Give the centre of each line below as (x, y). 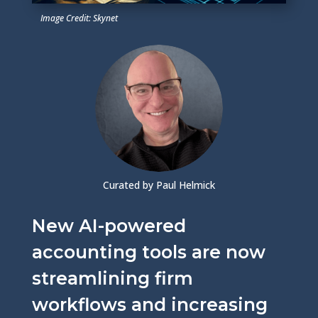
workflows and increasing (149, 304)
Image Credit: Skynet (79, 18)
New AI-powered (109, 225)
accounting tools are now (148, 252)
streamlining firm (112, 278)
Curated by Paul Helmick (159, 185)
